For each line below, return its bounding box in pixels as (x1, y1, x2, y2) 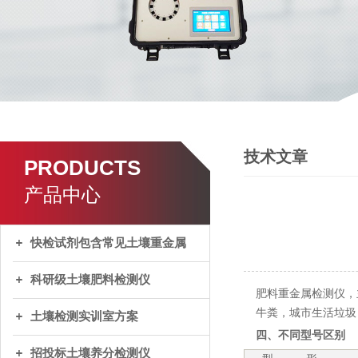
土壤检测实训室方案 (30, 310, 138, 323)
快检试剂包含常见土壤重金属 (30, 237, 186, 249)
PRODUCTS (24, 156, 141, 180)
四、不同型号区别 (256, 329, 345, 341)
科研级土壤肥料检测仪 (30, 273, 150, 286)
